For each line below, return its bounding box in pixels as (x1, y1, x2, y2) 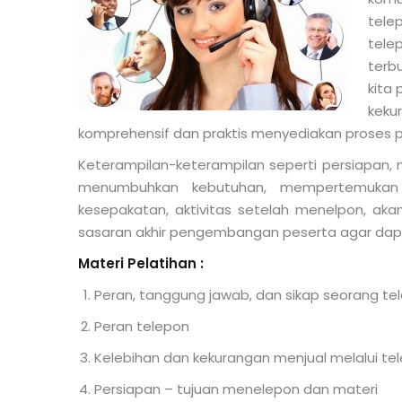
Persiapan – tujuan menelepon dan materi (94, 380, 378, 398)
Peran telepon (94, 317, 189, 336)
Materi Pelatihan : (78, 254, 204, 273)
